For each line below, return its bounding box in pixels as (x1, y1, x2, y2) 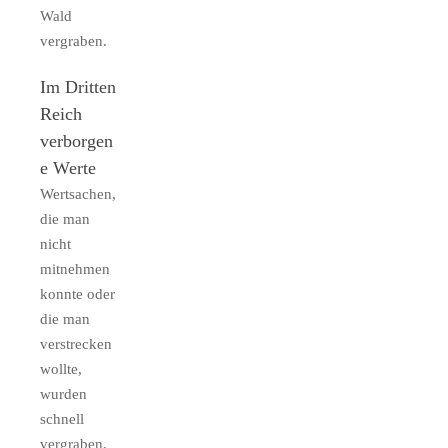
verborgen (40, 131, 113, 152)
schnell (40, 411, 84, 428)
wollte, (40, 361, 82, 378)
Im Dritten (40, 77, 116, 98)
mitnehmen (40, 261, 110, 278)
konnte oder (40, 286, 115, 303)
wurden (40, 386, 87, 403)
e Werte (40, 158, 96, 179)
